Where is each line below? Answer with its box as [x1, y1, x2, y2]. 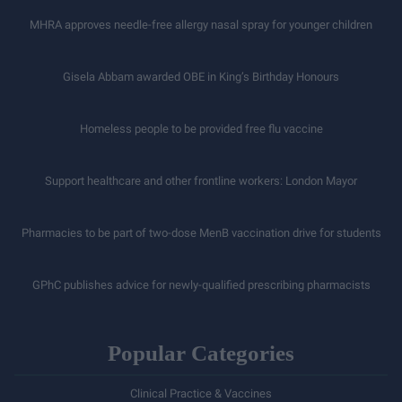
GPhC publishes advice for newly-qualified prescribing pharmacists [31, 278, 371, 292]
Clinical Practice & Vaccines [130, 387, 272, 400]
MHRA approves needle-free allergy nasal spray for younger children [30, 18, 372, 31]
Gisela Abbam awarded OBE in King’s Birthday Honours [63, 70, 339, 83]
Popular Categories [108, 341, 294, 365]
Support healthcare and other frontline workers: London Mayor [45, 174, 357, 188]
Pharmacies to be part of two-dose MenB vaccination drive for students [21, 226, 381, 240]
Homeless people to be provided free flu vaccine [79, 122, 323, 135]
